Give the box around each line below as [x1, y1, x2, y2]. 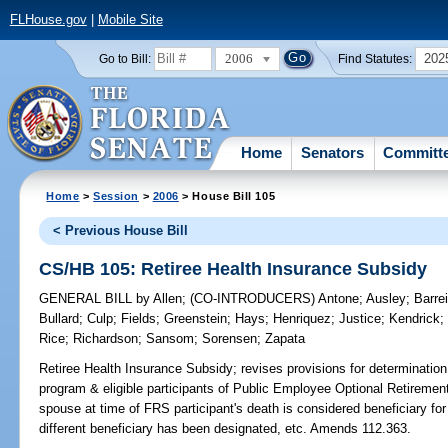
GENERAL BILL [39, 291, 137, 307]
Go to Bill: [98, 52, 151, 65]
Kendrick [389, 311, 441, 327]
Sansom [146, 331, 195, 347]
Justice [339, 311, 382, 327]
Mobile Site [97, 12, 163, 28]
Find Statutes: [338, 52, 413, 65]
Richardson [73, 331, 139, 347]
